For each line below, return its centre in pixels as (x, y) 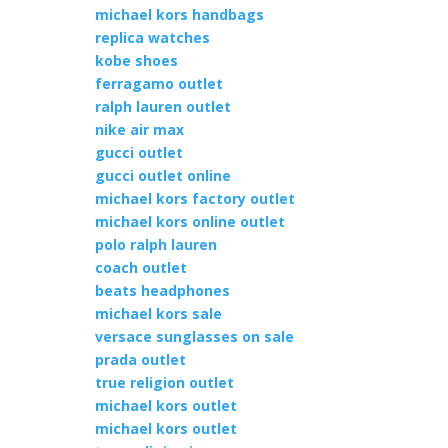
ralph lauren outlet (162, 106)
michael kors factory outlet (194, 198)
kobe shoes (136, 60)
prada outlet (140, 359)
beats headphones (162, 290)
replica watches (152, 37)
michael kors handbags (179, 14)
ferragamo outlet (158, 83)
